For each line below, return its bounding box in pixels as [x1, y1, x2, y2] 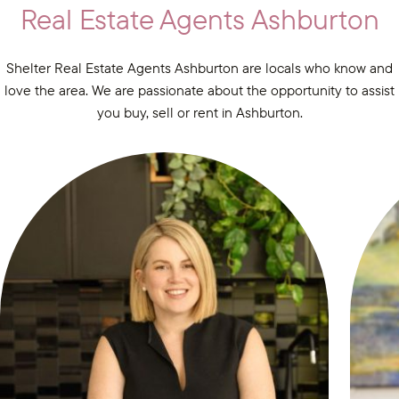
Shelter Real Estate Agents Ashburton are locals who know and [6, 59, 393, 77]
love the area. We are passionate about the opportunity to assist [4, 81, 395, 100]
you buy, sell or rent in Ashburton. [96, 103, 303, 122]
